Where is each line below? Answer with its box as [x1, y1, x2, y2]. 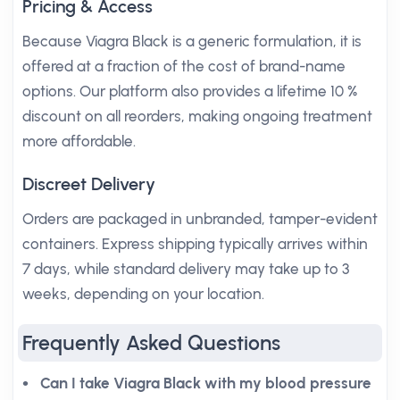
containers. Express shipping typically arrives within [22, 235, 368, 253]
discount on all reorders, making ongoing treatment [22, 107, 372, 125]
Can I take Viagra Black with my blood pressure [40, 374, 371, 392]
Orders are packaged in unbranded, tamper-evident [22, 210, 378, 228]
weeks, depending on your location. [22, 285, 264, 303]
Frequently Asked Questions [22, 330, 280, 355]
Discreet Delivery [22, 173, 155, 195]
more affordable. [22, 132, 136, 150]
